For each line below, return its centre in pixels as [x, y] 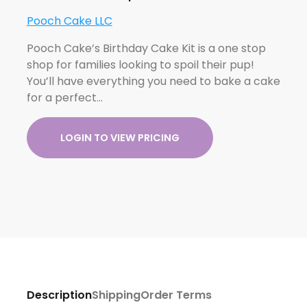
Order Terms [176, 295]
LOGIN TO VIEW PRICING [120, 137]
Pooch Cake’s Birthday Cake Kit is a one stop [146, 48]
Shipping [116, 295]
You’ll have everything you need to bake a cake [153, 81]
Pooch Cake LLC [69, 21]
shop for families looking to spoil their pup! [140, 64]
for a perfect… [64, 97]
